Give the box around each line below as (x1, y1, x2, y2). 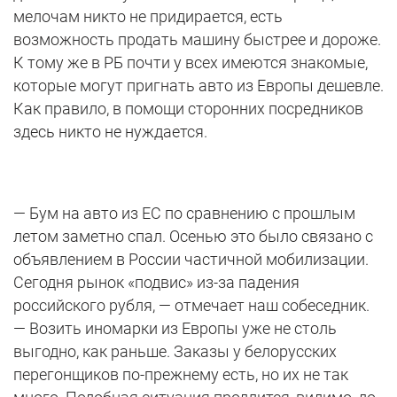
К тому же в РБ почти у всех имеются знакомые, (13, 53, 368, 73)
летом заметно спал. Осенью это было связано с (13, 227, 373, 246)
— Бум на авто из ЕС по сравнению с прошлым (13, 204, 355, 223)
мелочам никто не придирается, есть (13, 7, 283, 27)
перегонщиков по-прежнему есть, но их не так (13, 365, 348, 385)
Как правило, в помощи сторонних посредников (13, 99, 363, 119)
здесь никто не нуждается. (13, 122, 207, 142)
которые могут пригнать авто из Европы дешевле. (13, 76, 384, 96)
